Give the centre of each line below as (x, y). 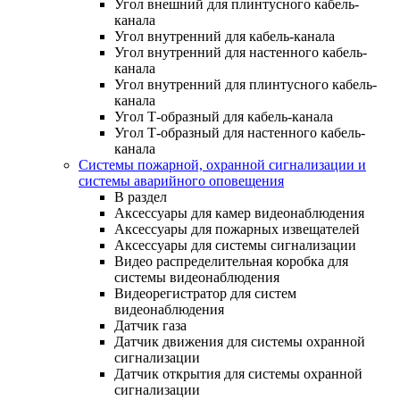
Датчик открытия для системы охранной (238, 373)
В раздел (141, 196)
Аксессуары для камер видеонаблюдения (239, 212)
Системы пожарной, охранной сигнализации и (222, 164)
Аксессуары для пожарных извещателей (237, 229)
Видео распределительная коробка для (231, 261)
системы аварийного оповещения (181, 180)
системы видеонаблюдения (197, 277)
